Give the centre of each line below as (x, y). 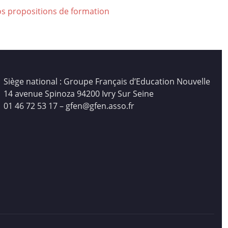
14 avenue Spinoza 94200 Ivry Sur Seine (79, 94)
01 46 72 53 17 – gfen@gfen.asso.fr (69, 106)
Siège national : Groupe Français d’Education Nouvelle (107, 81)
